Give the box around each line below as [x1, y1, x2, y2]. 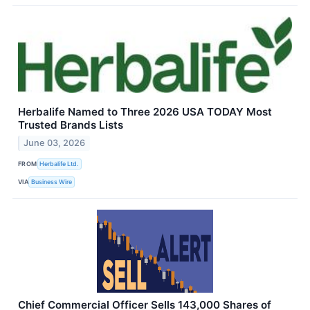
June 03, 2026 [24, 138, 86, 149]
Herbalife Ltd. [39, 159, 80, 167]
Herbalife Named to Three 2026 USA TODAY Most [18, 105, 272, 119]
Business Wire [31, 177, 73, 185]
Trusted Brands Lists [18, 118, 123, 132]
